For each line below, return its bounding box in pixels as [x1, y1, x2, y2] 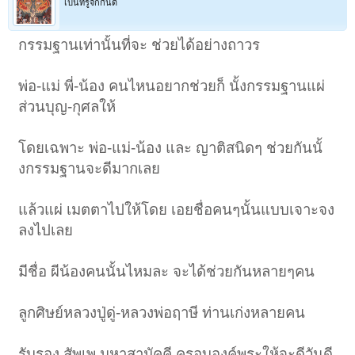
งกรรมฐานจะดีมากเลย [18, 160, 161, 177]
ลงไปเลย [18, 222, 74, 239]
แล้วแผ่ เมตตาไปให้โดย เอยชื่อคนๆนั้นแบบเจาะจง [18, 201, 335, 219]
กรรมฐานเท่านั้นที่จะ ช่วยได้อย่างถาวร [18, 36, 261, 54]
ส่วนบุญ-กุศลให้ [18, 98, 116, 116]
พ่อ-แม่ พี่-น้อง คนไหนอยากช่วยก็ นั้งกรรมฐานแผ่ [18, 78, 326, 95]
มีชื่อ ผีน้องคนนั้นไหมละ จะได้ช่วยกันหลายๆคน [18, 263, 315, 281]
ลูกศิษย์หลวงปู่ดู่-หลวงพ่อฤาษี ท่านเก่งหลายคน [18, 304, 306, 322]
